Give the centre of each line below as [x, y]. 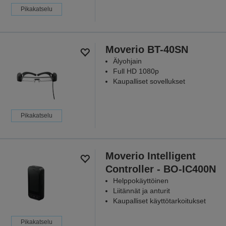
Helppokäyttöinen [140, 180]
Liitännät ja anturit [141, 190]
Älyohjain [127, 61]
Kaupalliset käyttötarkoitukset [159, 201]
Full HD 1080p [136, 71]
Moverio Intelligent [150, 156]
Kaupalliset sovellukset [149, 81]
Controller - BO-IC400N [160, 169]
